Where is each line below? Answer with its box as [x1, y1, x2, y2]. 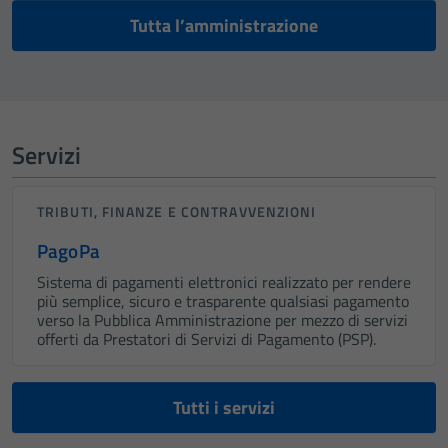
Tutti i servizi [173, 394, 275, 421]
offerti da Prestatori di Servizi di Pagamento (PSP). [37, 327, 376, 351]
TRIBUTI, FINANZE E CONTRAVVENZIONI [37, 201, 317, 222]
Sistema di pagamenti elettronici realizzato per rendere [37, 270, 411, 294]
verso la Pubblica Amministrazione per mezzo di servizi [37, 308, 408, 332]
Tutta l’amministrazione [130, 12, 318, 39]
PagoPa [37, 236, 100, 265]
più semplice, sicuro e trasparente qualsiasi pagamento [37, 289, 409, 313]
